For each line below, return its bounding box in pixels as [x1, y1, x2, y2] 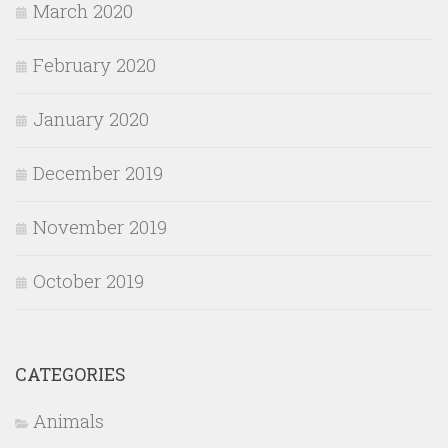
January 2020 [33, 106, 149, 132]
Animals [33, 408, 104, 434]
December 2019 [33, 160, 163, 186]
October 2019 [33, 268, 144, 294]
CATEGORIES [15, 363, 125, 387]
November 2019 [33, 214, 167, 240]
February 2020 [33, 52, 156, 78]
